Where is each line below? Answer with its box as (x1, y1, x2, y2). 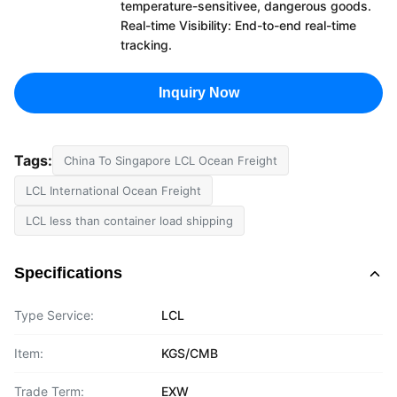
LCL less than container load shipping (26, 214, 233, 228)
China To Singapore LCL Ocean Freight (64, 153, 277, 167)
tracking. (121, 37, 172, 52)
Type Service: (14, 307, 94, 323)
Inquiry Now (158, 85, 239, 100)
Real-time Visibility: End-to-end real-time (121, 18, 356, 33)
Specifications (14, 264, 122, 282)
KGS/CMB (161, 346, 218, 361)
